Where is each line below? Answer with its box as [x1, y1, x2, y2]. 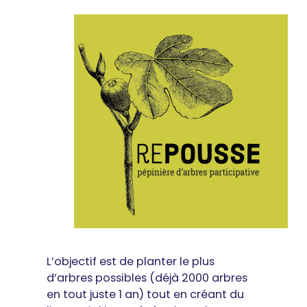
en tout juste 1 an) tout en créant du [47, 286, 244, 302]
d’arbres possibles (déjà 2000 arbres [47, 269, 247, 286]
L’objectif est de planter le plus [47, 253, 214, 269]
